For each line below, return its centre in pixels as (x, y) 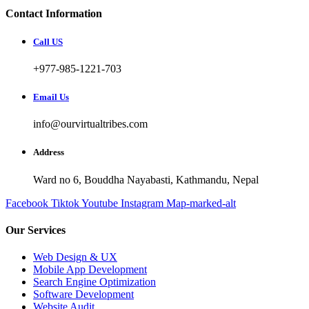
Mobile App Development (90, 270)
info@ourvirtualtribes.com (90, 124)
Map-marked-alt (201, 203)
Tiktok (65, 203)
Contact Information (54, 13)
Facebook (27, 203)
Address (49, 152)
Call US (48, 41)
